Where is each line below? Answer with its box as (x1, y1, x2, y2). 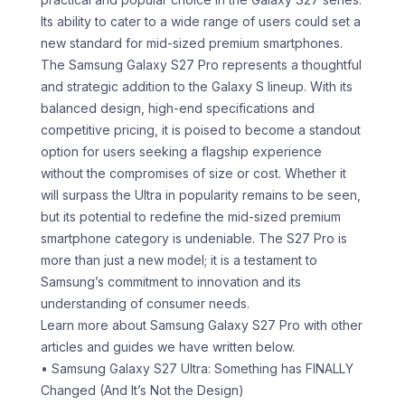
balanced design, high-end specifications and (41, 100, 315, 117)
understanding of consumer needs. (41, 296, 250, 312)
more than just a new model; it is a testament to (41, 252, 317, 268)
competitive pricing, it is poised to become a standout (41, 122, 361, 138)
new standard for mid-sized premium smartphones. (41, 35, 343, 52)
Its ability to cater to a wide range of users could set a (41, 14, 361, 30)
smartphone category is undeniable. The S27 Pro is (41, 231, 347, 247)
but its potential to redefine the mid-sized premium (41, 209, 341, 225)
